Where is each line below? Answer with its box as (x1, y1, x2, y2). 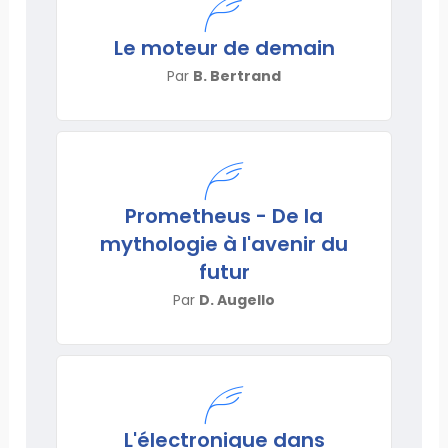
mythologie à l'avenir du (100, 229, 348, 258)
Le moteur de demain (113, 33, 335, 62)
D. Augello (199, 289, 275, 310)
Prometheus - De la (125, 201, 323, 230)
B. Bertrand (193, 65, 281, 86)
